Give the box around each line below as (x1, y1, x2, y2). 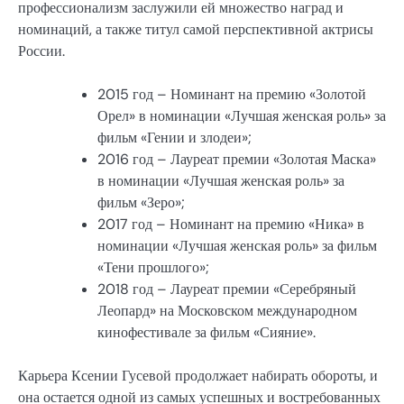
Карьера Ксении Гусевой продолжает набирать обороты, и (18, 366, 378, 386)
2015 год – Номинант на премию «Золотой (97, 85, 366, 105)
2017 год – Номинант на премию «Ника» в (97, 215, 364, 234)
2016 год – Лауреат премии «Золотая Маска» (97, 150, 376, 170)
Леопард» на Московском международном (97, 301, 357, 321)
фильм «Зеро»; (97, 193, 185, 213)
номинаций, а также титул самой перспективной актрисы (18, 19, 373, 39)
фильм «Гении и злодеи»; (97, 128, 252, 148)
